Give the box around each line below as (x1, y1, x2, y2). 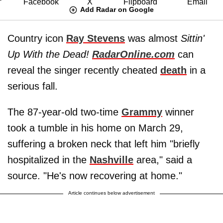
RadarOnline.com (92, 48, 175, 60)
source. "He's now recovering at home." (7, 170, 182, 181)
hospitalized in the (7, 154, 90, 165)
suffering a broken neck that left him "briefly (7, 138, 200, 149)
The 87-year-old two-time (7, 106, 121, 117)
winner (162, 106, 194, 117)
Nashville (90, 154, 133, 165)
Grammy (121, 106, 162, 117)
